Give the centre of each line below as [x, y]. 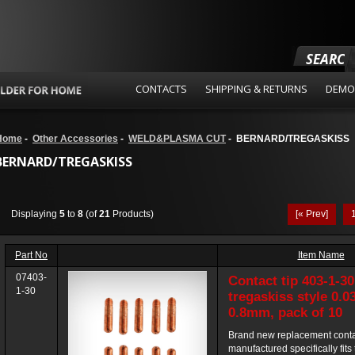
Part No [31, 255]
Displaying [35, 214]
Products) [132, 214]
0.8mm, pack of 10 [285, 313]
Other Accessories [75, 139]
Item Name [321, 255]
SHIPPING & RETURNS [256, 89]
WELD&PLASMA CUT [177, 139]
